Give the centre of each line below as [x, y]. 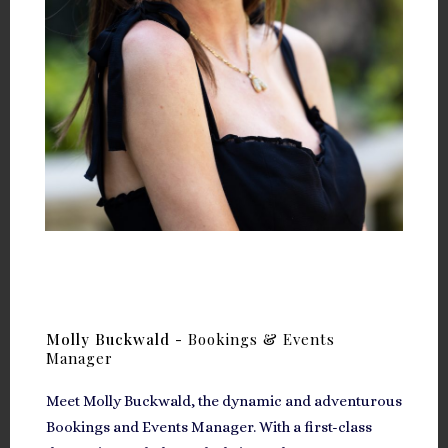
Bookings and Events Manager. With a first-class [209, 427]
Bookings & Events [261, 339]
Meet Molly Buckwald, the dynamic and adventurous [224, 401]
